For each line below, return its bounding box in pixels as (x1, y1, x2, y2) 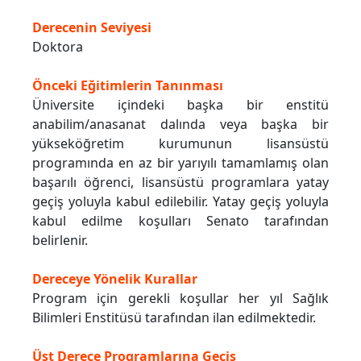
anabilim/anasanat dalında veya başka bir (32, 115, 329, 134)
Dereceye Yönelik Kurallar (32, 270, 197, 288)
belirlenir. (32, 231, 88, 250)
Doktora (32, 38, 83, 56)
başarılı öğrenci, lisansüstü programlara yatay (32, 173, 329, 192)
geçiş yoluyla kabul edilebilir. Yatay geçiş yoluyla (32, 193, 329, 211)
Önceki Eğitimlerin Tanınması (32, 77, 223, 95)
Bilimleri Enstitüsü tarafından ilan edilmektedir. (32, 309, 316, 327)
